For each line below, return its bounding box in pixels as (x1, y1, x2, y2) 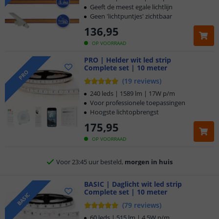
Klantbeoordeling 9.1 (84, 126, 145, 135)
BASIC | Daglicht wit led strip (84, 179, 182, 189)
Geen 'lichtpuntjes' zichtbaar (90, 12, 172, 21)
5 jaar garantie (94, 172, 135, 181)
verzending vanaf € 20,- (89, 195, 158, 204)
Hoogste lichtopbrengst (90, 108, 159, 116)
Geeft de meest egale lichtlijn (90, 2, 173, 11)
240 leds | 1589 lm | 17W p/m (90, 89, 175, 98)
